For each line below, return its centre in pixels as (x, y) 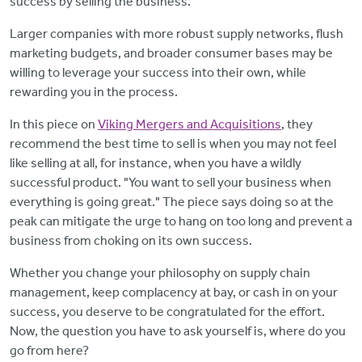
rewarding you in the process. (94, 91)
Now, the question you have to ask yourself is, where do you (178, 330)
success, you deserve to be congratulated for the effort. (167, 311)
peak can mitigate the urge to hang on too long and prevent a (181, 221)
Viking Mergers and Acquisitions (189, 124)
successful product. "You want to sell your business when (170, 182)
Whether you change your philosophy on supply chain (160, 272)
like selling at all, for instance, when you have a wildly (156, 162)
